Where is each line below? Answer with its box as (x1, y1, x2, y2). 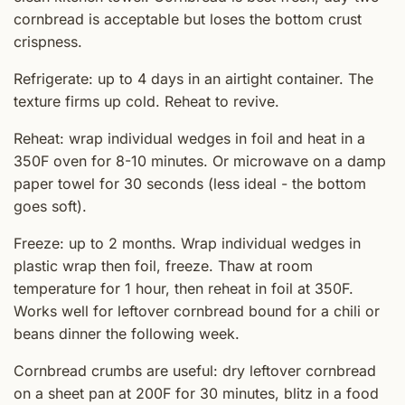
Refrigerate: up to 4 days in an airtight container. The (14, 69, 373, 88)
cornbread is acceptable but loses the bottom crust (14, 9, 362, 28)
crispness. (14, 32, 82, 51)
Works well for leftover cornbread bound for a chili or (14, 301, 380, 320)
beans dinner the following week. (14, 324, 240, 343)
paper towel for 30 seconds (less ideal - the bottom (14, 174, 366, 193)
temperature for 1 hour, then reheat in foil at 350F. (14, 278, 353, 297)
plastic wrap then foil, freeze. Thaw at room (14, 256, 313, 275)
